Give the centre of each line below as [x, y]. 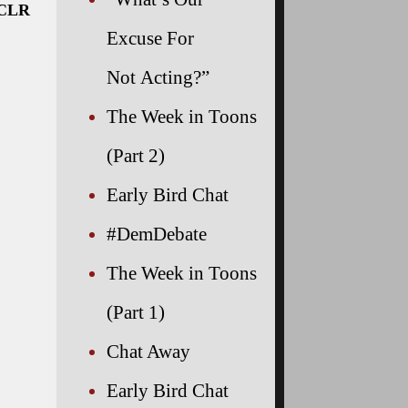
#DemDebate [157, 233]
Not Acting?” [158, 76]
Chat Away [148, 351]
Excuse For [150, 37]
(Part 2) [136, 155]
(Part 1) [136, 311]
